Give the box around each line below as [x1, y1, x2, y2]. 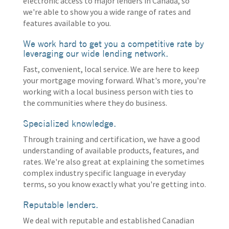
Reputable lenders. [23, 199, 98, 211]
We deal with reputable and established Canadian [23, 215, 194, 225]
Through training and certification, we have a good [23, 134, 200, 144]
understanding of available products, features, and [23, 145, 199, 155]
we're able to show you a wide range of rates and [23, 7, 191, 17]
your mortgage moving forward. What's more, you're [23, 75, 206, 85]
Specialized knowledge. [23, 118, 116, 129]
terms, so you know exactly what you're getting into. [23, 179, 206, 189]
